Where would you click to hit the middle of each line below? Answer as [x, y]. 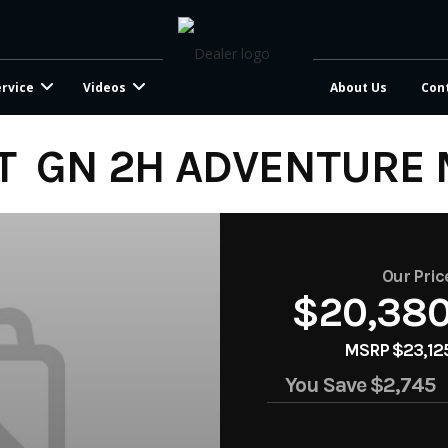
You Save [327, 385]
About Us [358, 87]
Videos [104, 87]
